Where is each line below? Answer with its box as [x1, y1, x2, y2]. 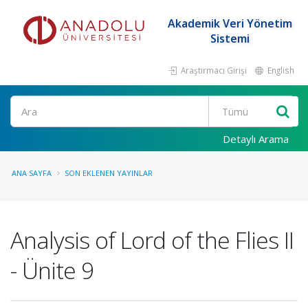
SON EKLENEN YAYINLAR [65, 168, 153, 178]
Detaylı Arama [223, 132, 289, 146]
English [265, 65, 294, 76]
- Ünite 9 [10, 254, 93, 286]
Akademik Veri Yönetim [167, 16, 292, 31]
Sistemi [210, 31, 250, 46]
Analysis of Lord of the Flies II [10, 224, 294, 256]
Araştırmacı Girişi [179, 65, 247, 76]
